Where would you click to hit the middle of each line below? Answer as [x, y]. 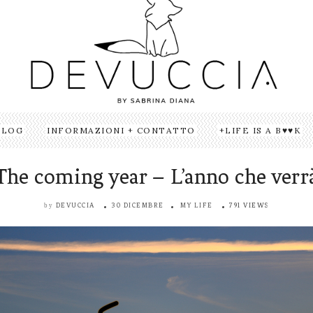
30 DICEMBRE [138, 205]
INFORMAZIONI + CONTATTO [121, 131]
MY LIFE [197, 205]
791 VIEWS [249, 205]
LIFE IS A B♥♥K [263, 131]
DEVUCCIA [75, 205]
